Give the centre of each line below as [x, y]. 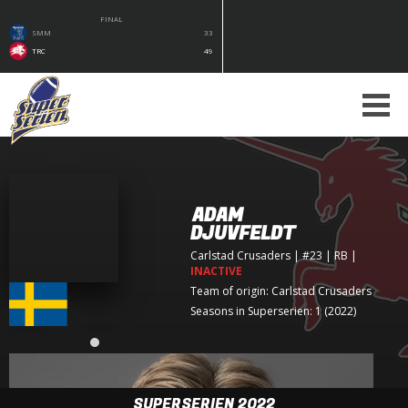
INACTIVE [216, 270]
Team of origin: [229, 291]
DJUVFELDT [242, 233]
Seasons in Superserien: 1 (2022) [273, 311]
